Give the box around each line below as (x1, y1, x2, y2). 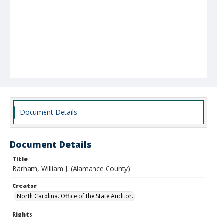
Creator (12, 182, 37, 190)
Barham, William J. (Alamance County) (12, 164, 130, 173)
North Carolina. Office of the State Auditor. (17, 192, 133, 200)
